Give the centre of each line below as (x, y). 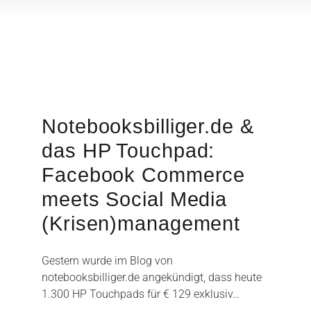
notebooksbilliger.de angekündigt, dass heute (152, 277)
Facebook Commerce (144, 175)
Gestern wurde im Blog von (107, 261)
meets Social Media (135, 199)
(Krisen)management (141, 224)
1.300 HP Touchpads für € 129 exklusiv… (141, 294)
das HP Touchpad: (128, 151)
